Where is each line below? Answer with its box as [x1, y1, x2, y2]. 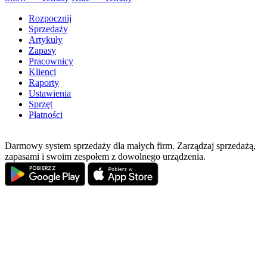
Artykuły [29, 35, 63, 45]
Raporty [29, 77, 59, 88]
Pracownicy [29, 56, 73, 67]
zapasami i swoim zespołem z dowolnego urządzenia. [5, 151, 206, 162]
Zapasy [29, 45, 56, 56]
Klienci [29, 67, 56, 77]
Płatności [29, 110, 63, 120]
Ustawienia [29, 88, 71, 99]
